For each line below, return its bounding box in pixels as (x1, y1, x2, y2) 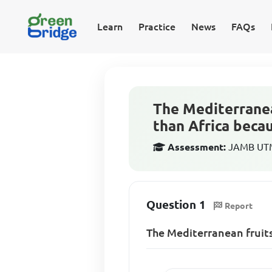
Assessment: (168, 141, 226, 152)
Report (225, 200, 253, 211)
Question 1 (146, 198, 206, 211)
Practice (138, 21, 175, 32)
